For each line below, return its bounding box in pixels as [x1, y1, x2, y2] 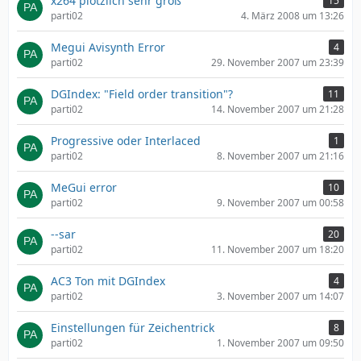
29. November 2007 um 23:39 [211, 56, 344, 69]
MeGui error [51, 180, 117, 195]
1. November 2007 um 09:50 [217, 336, 344, 350]
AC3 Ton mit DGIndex [51, 273, 165, 288]
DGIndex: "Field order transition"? [51, 86, 233, 102]
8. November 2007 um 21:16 [217, 149, 344, 163]
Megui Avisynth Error [51, 39, 165, 55]
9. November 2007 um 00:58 [217, 196, 344, 210]
